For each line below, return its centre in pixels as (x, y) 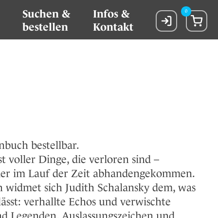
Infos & (111, 14)
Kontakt (113, 27)
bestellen (45, 27)
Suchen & (46, 14)
